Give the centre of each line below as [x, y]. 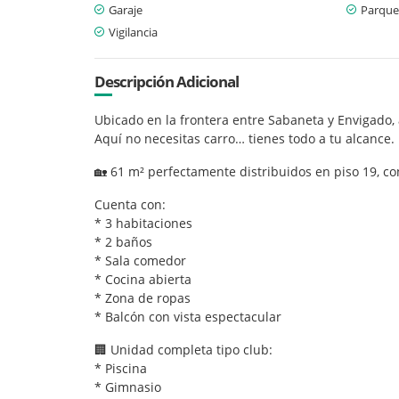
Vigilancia [133, 32]
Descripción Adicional [167, 81]
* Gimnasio [128, 387]
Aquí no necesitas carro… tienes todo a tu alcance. [244, 138]
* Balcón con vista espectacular [188, 316]
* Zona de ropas [142, 297]
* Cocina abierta [143, 279]
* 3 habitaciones [143, 223]
